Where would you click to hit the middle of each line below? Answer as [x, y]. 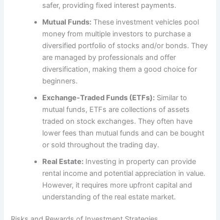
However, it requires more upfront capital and [117, 185]
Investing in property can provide [140, 161]
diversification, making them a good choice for [120, 69]
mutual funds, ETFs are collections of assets [116, 109]
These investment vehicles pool [145, 22]
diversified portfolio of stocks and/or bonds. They [125, 45]
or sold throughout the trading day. [101, 145]
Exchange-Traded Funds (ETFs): [99, 97]
